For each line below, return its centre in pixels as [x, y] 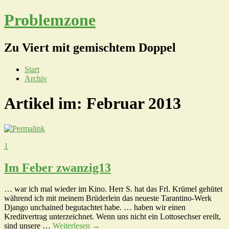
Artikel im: [45, 104]
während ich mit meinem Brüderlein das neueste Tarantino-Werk [108, 198]
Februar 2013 [134, 104]
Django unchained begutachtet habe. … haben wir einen [95, 208]
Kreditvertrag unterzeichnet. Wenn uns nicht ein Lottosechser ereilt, [112, 217]
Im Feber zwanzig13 [58, 167]
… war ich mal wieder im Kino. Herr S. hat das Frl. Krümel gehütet [113, 189]
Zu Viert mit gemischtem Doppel [90, 47]
